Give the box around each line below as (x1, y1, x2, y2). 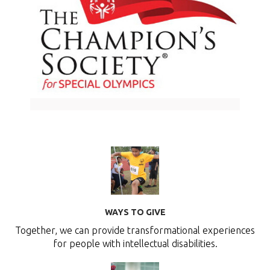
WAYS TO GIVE (104, 207, 166, 218)
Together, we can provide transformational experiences (15, 225, 255, 236)
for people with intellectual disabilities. (52, 238, 218, 250)
